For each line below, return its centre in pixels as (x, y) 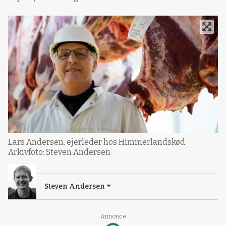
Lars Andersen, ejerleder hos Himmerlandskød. (97, 142)
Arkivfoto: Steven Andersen (59, 152)
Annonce (113, 216)
